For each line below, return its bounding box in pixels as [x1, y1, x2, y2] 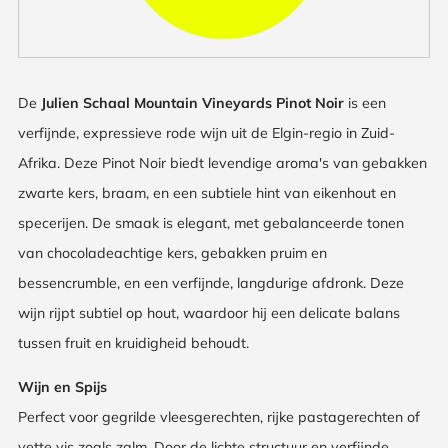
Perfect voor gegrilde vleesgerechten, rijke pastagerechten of [18, 407, 420, 426]
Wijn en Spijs [18, 377, 107, 396]
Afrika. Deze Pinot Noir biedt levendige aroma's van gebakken [18, 153, 427, 172]
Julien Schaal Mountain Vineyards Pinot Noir [41, 93, 344, 112]
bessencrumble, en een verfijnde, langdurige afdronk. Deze [18, 273, 404, 292]
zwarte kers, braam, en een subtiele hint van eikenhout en [18, 183, 396, 202]
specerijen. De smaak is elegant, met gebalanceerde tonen [18, 213, 404, 232]
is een [344, 93, 386, 112]
